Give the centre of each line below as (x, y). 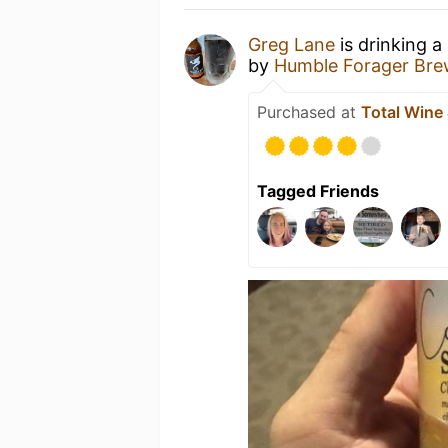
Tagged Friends (318, 191)
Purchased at (309, 112)
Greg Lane (291, 44)
